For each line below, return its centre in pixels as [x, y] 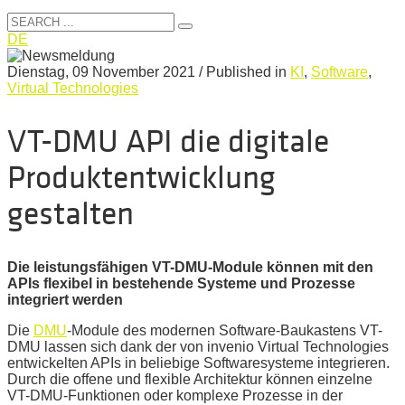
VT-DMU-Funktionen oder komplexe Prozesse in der [175, 395]
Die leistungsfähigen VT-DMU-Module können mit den [190, 267]
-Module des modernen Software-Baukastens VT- [225, 330]
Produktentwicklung [141, 177]
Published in [248, 72]
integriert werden [65, 299]
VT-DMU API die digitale [168, 141]
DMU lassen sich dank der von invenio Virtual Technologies [198, 346]
